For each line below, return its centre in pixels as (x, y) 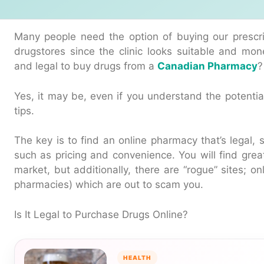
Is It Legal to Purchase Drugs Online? (101, 214)
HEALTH (137, 257)
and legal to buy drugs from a (86, 66)
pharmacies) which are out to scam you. (109, 184)
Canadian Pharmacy (207, 66)
